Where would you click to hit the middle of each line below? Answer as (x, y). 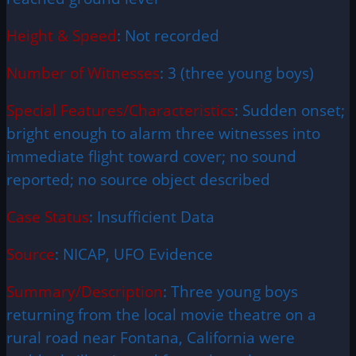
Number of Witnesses (83, 73)
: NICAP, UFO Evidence (134, 254)
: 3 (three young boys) (237, 73)
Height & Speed (62, 36)
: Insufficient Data (152, 217)
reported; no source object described (138, 180)
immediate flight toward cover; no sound (151, 157)
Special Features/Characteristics (120, 110)
